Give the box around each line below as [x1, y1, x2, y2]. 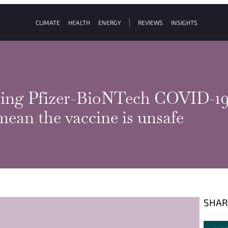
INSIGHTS [170, 19, 197, 26]
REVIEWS [137, 19, 163, 26]
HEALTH [68, 19, 90, 26]
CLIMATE [35, 19, 60, 26]
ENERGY [98, 19, 121, 26]
